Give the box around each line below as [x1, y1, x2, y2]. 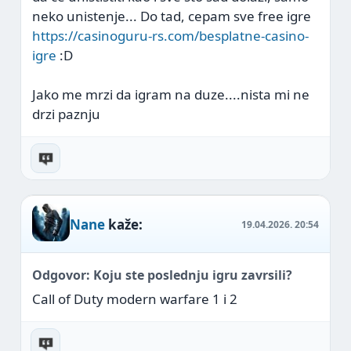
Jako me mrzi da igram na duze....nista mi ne [32, 85, 309, 103]
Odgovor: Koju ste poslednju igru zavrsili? [32, 266, 292, 284]
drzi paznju [32, 105, 100, 123]
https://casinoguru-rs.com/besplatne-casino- [32, 27, 309, 45]
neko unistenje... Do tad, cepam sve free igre [32, 7, 311, 25]
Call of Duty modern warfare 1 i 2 [32, 290, 237, 308]
